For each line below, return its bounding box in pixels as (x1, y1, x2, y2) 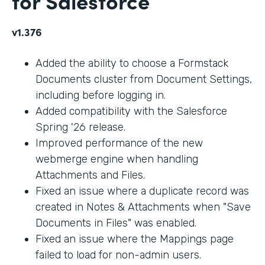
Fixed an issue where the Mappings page (35, 232, 234, 245)
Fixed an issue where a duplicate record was (35, 184, 249, 198)
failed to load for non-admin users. (35, 248, 201, 261)
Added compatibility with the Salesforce (35, 104, 227, 118)
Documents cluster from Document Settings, (35, 72, 252, 86)
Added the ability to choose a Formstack (35, 56, 228, 70)
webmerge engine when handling (35, 152, 198, 166)
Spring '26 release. (35, 120, 125, 134)
